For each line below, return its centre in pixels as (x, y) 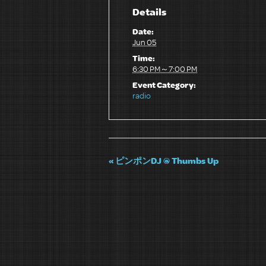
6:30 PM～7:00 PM (165, 68)
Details (150, 11)
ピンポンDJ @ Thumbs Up (166, 160)
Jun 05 (145, 42)
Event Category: (164, 84)
